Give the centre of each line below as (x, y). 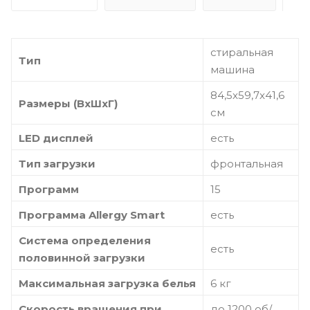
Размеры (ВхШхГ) (68, 103)
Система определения (85, 240)
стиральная (242, 52)
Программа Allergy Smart (92, 215)
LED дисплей (56, 138)
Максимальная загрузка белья (107, 283)
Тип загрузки (57, 163)
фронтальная (247, 163)
